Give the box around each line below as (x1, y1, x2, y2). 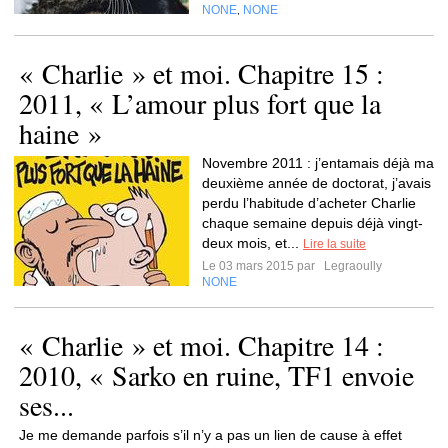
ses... (19, 386, 74, 424)
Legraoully (321, 259, 382, 273)
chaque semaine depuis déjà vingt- (202, 215, 423, 231)
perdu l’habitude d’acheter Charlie (202, 195, 416, 211)
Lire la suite (303, 237, 366, 251)
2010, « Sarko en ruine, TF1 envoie (19, 356, 414, 394)
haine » (19, 114, 102, 152)
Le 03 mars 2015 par (202, 259, 321, 273)
